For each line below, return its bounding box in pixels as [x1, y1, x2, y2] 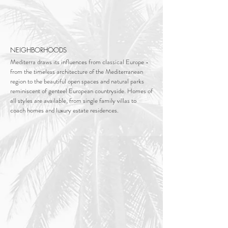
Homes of [127, 86, 153, 96]
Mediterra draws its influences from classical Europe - [10, 57, 149, 67]
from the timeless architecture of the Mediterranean [10, 67, 143, 76]
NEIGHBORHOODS [10, 45, 67, 54]
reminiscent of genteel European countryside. [10, 86, 127, 96]
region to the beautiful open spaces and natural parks [10, 76, 144, 86]
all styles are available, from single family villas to [10, 96, 136, 105]
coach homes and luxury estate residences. [10, 105, 119, 115]
